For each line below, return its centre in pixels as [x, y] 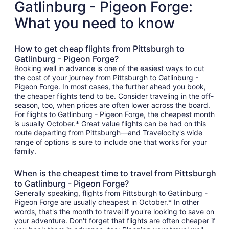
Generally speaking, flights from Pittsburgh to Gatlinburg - [111, 193]
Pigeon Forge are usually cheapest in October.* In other [107, 202]
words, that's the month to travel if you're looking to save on [114, 212]
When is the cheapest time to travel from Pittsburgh [115, 174]
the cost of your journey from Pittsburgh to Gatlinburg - [106, 78]
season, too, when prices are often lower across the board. [112, 105]
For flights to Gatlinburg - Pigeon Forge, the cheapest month [114, 114]
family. [25, 151]
